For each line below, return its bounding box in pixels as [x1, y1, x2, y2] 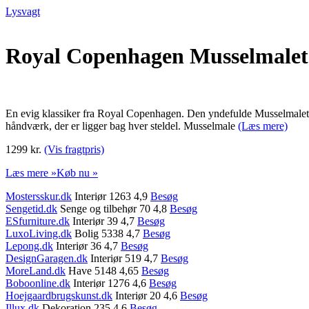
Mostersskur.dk [6, 190, 72, 202]
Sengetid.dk [6, 202, 57, 215]
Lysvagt [6, 6, 40, 17]
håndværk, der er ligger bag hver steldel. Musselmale [6, 119, 238, 132]
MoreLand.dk [6, 264, 66, 277]
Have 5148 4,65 [66, 264, 141, 277]
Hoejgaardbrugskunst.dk [6, 289, 112, 301]
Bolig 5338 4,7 [72, 227, 143, 239]
